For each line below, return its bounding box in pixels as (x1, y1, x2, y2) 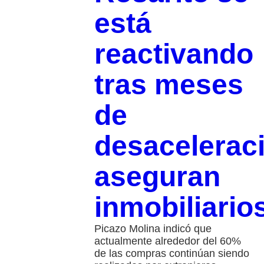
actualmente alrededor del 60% (94, 235, 241, 247)
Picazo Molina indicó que (94, 222, 212, 235)
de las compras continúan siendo (94, 247, 249, 259)
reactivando (94, 38, 253, 70)
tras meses (94, 68, 243, 100)
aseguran (94, 160, 220, 192)
